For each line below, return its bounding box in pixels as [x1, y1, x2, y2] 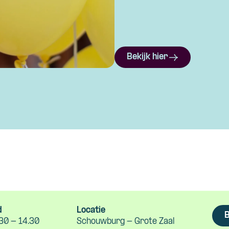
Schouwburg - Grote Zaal [77, 217, 175, 226]
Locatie [77, 206, 106, 215]
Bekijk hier [127, 53, 168, 62]
